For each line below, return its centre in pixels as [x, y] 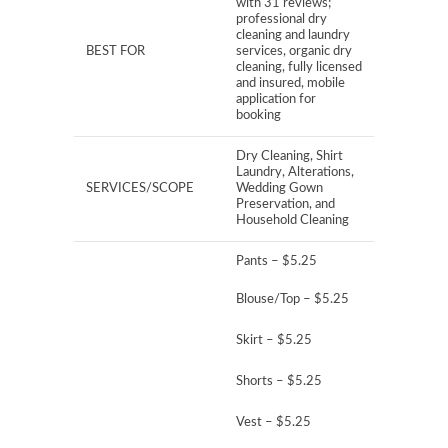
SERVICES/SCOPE [140, 189]
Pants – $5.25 [276, 262]
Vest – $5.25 [273, 423]
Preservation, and [285, 205]
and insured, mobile [290, 84]
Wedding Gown [279, 189]
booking [258, 116]
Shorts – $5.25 [279, 382]
